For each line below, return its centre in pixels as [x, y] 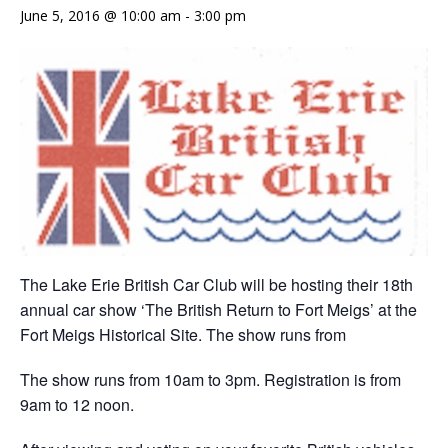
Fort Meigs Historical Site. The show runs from [183, 335]
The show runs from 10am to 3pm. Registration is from [210, 380]
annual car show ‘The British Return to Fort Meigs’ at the [218, 310]
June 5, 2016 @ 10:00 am [100, 15]
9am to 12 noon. [77, 405]
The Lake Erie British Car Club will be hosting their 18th [216, 285]
